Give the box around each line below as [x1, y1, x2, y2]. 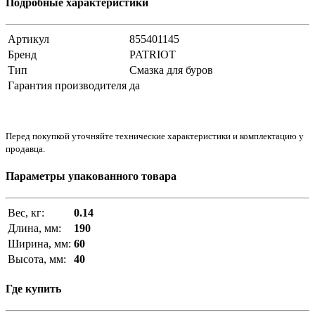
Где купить [6, 283, 61, 295]
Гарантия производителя [8, 79, 127, 92]
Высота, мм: [8, 252, 66, 265]
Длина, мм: [8, 221, 61, 234]
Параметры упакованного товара [6, 169, 176, 182]
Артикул [8, 33, 49, 46]
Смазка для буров [129, 64, 213, 77]
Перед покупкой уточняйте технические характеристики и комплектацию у [6, 131, 304, 142]
